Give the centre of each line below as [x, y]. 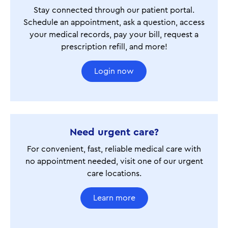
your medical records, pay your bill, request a [114, 34]
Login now [114, 71]
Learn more [114, 198]
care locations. [114, 173]
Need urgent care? [114, 132]
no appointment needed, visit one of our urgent [114, 161]
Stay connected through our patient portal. [114, 10]
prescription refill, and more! [114, 47]
